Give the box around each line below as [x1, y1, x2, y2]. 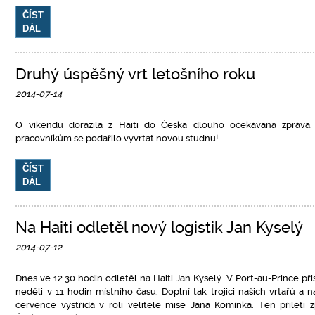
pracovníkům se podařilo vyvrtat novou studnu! [15, 133, 219, 143]
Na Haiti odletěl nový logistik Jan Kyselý [15, 219, 304, 236]
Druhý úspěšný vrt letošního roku [15, 65, 256, 83]
